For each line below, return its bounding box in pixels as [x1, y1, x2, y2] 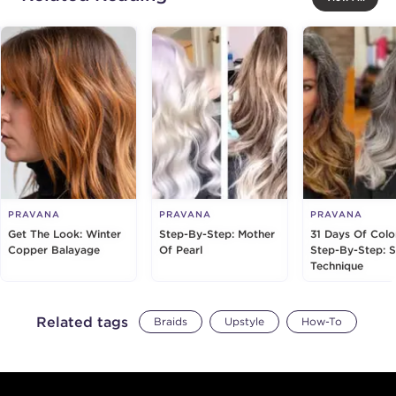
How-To [301, 315, 342, 328]
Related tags [35, 313, 128, 331]
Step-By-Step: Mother [159, 227, 275, 240]
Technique [310, 259, 363, 272]
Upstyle [224, 315, 264, 328]
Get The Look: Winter [8, 227, 121, 240]
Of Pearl [159, 243, 202, 256]
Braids [153, 315, 187, 328]
